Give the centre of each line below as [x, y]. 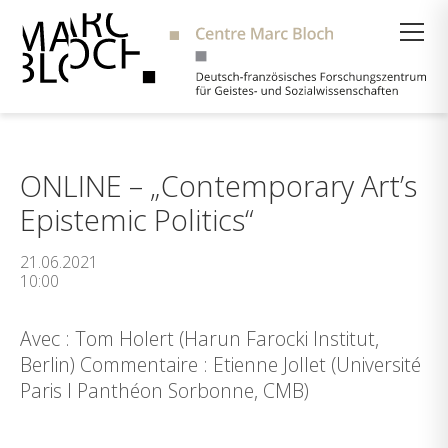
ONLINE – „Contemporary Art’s [218, 185]
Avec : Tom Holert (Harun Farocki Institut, [199, 338]
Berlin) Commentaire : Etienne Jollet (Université [220, 364]
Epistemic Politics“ [137, 219]
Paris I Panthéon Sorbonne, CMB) [164, 390]
